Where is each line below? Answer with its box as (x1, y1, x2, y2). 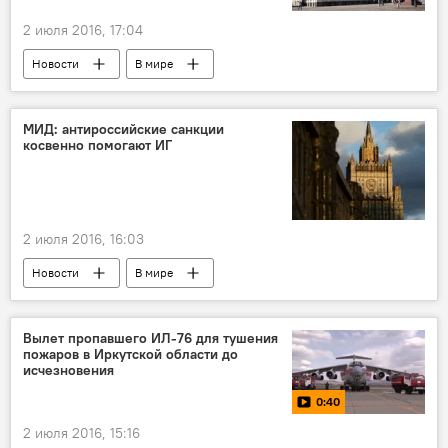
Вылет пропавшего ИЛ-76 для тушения (23, 329, 278, 348)
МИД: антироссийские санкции (23, 120, 224, 138)
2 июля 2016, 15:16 (23, 423, 140, 442)
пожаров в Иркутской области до (23, 345, 238, 364)
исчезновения (23, 361, 114, 380)
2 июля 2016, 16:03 (23, 230, 144, 249)
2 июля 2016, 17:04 (23, 21, 143, 39)
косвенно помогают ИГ (23, 136, 172, 154)
